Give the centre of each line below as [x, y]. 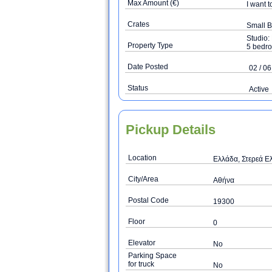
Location [142, 158]
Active [259, 89]
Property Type [150, 46]
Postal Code [148, 200]
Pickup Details [171, 130]
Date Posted [148, 67]
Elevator [142, 243]
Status [138, 88]
